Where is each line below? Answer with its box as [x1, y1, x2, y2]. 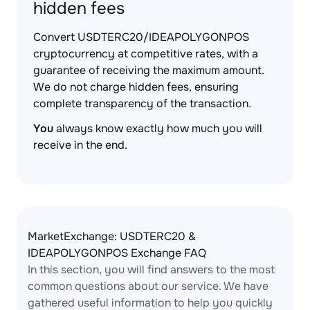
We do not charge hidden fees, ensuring [33, 80, 239, 94]
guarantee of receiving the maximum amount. [33, 63, 264, 77]
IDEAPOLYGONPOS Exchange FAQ [28, 246, 206, 260]
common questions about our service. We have [28, 279, 268, 293]
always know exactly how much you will [53, 121, 262, 136]
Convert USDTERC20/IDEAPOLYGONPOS [33, 30, 249, 44]
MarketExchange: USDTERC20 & [28, 229, 196, 244]
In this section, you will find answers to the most [28, 262, 275, 277]
